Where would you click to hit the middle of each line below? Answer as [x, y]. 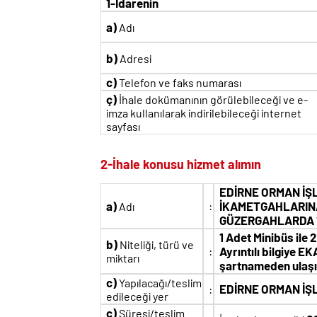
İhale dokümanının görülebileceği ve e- [212, 99]
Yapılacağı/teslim [159, 283]
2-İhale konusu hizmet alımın [181, 164]
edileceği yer [137, 296]
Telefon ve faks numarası [179, 82]
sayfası [123, 126]
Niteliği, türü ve [156, 244]
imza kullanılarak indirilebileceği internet [204, 113]
